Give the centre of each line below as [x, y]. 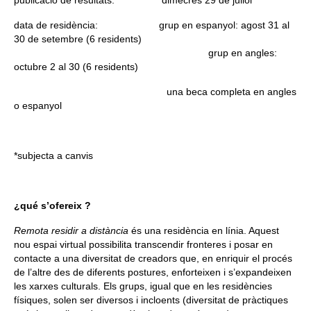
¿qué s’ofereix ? [52, 205]
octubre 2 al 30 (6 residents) [76, 66]
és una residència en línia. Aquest [204, 230]
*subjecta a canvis [55, 155]
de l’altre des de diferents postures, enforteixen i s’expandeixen [153, 272]
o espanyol [38, 105]
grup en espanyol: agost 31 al [224, 25]
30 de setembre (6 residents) [154, 39]
